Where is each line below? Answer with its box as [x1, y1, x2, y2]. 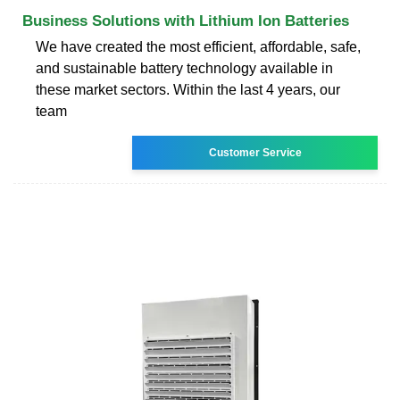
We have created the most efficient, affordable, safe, [36, 38, 361, 54]
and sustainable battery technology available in [36, 60, 333, 76]
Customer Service [208, 146, 302, 159]
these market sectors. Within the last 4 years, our [36, 81, 340, 97]
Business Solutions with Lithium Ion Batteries [22, 12, 349, 29]
